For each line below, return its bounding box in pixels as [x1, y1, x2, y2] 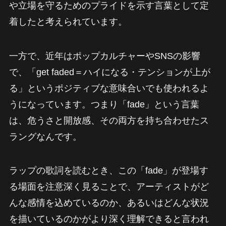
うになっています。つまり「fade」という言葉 [9, 99, 199, 109]
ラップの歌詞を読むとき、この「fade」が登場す [9, 165, 208, 176]
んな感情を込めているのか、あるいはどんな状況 [9, 198, 209, 208]
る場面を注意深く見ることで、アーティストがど [9, 182, 209, 192]
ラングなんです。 [9, 131, 82, 142]
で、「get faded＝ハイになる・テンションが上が [9, 67, 210, 77]
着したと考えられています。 [9, 16, 127, 27]
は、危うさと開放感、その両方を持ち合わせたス [9, 115, 209, 126]
